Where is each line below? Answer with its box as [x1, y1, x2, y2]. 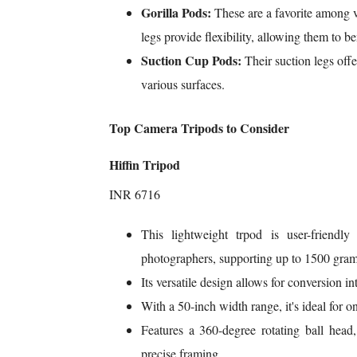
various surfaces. [140, 76, 225, 93]
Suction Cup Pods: [140, 51, 241, 70]
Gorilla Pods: [140, 3, 211, 22]
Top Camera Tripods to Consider [108, 119, 289, 138]
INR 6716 [108, 186, 160, 203]
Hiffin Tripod [108, 155, 180, 175]
